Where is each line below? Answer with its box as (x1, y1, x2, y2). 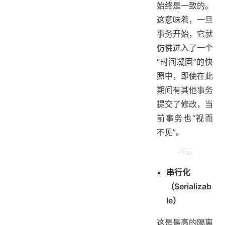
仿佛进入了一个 (157, 43, 213, 53)
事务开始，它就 (157, 29, 213, 39)
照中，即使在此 (157, 71, 213, 81)
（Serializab (166, 181, 212, 192)
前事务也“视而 (157, 113, 213, 124)
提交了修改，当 (157, 99, 213, 109)
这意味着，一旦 (157, 15, 213, 25)
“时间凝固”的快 (157, 57, 213, 67)
